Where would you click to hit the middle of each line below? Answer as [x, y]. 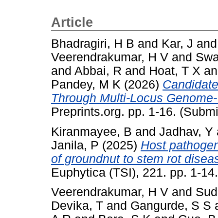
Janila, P [75, 145]
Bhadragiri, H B [93, 43]
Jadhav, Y [186, 131]
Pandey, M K [86, 84]
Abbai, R [98, 71]
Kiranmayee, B [91, 131]
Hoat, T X [175, 71]
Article [72, 22]
